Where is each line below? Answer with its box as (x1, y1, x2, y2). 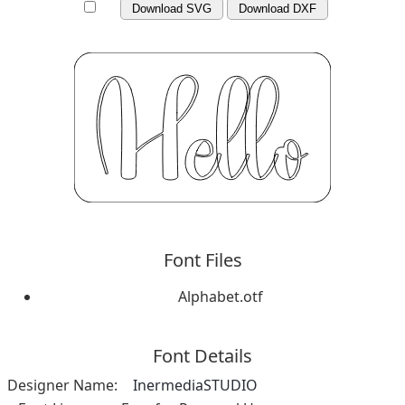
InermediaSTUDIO (133, 374, 258, 395)
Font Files (163, 247, 242, 272)
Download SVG (132, 2, 212, 15)
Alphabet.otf (178, 286, 263, 306)
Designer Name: (7, 374, 118, 395)
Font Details (153, 343, 252, 368)
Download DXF (239, 2, 316, 15)
